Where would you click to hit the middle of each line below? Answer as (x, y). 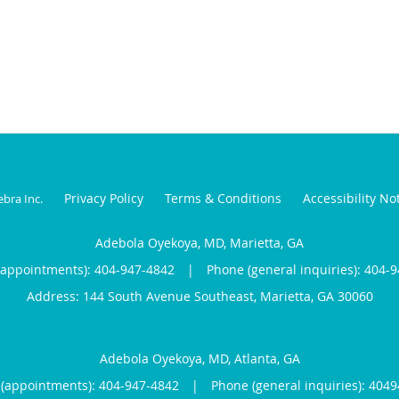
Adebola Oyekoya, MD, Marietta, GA (199, 242)
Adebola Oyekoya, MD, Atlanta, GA (199, 358)
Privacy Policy (103, 198)
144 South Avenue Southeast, (171, 296)
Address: (54, 296)
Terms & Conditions (223, 198)
